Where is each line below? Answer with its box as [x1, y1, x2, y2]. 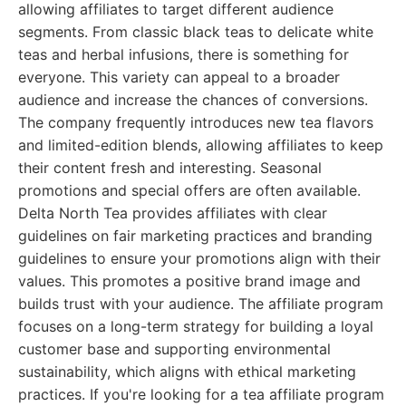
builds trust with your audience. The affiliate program [18, 295, 383, 313]
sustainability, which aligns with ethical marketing [18, 362, 356, 381]
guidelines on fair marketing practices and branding [18, 227, 372, 245]
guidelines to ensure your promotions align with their [18, 249, 381, 267]
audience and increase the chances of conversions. [18, 91, 368, 109]
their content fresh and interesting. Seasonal [18, 159, 322, 177]
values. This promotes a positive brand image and [18, 272, 361, 290]
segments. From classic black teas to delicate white [18, 23, 373, 41]
